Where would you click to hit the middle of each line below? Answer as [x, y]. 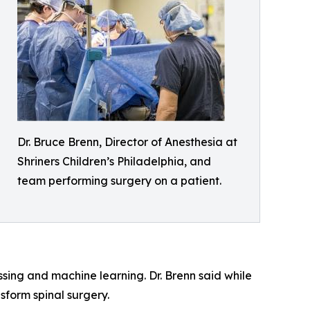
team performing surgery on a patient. [119, 181]
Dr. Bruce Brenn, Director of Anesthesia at [127, 142]
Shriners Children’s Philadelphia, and [114, 162]
